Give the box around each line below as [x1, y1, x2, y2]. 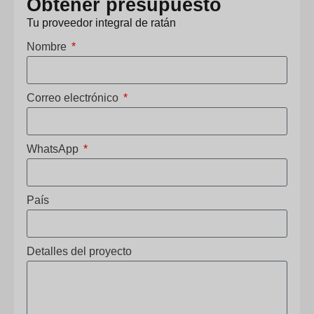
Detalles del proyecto [27, 245, 132, 258]
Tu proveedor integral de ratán [27, 17, 176, 29]
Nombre [27, 41, 69, 53]
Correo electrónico [27, 92, 121, 104]
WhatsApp [27, 143, 81, 156]
